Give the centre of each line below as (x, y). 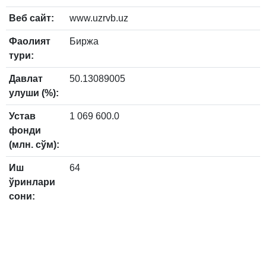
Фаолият (30, 41)
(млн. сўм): (34, 144)
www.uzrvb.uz (99, 18)
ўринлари (32, 182)
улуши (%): (34, 93)
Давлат (26, 78)
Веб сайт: (31, 18)
